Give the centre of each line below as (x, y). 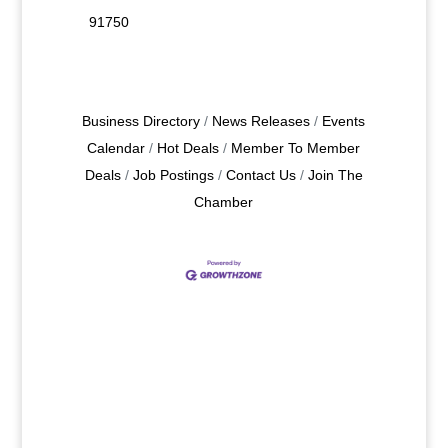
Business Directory (141, 121)
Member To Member (296, 148)
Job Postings (173, 175)
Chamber (224, 202)
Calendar (116, 148)
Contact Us (260, 175)
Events (344, 121)
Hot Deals (188, 148)
